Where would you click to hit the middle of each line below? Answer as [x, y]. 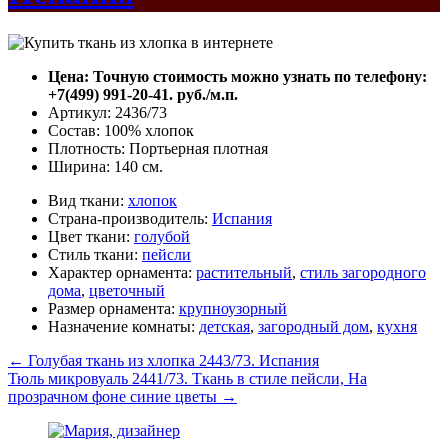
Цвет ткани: [91, 236]
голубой [162, 236]
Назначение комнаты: [123, 326]
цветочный [127, 290]
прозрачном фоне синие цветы [114, 396]
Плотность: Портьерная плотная [158, 148]
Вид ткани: [88, 200]
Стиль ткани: [95, 254]
